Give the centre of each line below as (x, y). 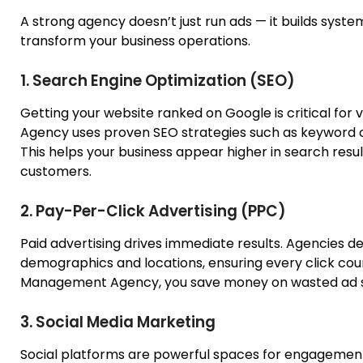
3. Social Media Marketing (118, 322)
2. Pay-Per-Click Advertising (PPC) (153, 211)
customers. (56, 171)
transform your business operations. (135, 41)
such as (273, 132)
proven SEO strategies (175, 132)
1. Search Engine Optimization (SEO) (158, 80)
